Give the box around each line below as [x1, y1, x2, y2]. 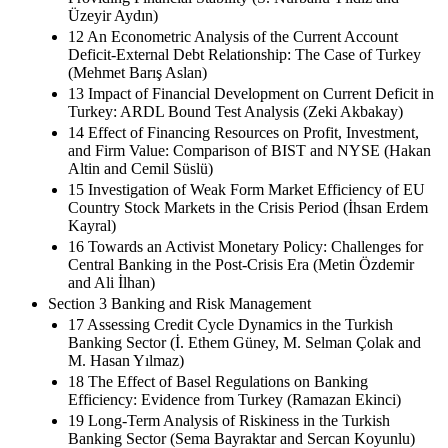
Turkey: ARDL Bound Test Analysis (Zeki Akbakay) [68, 102, 403, 120]
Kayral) [68, 216, 116, 234]
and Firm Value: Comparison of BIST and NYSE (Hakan [68, 141, 431, 159]
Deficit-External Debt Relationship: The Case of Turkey [68, 45, 421, 63]
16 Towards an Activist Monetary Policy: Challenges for [68, 237, 423, 255]
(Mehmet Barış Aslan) [68, 63, 207, 81]
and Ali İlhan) [68, 273, 155, 291]
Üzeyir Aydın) [68, 6, 158, 24]
